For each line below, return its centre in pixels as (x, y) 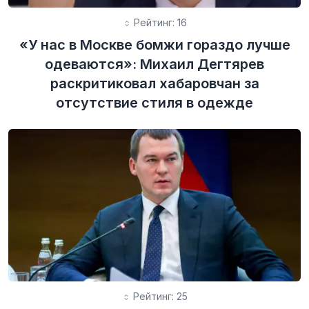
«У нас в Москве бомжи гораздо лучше (154, 45)
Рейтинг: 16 (159, 23)
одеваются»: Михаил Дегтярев (154, 64)
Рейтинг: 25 (159, 297)
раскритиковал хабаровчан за (154, 84)
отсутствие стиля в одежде (154, 103)
